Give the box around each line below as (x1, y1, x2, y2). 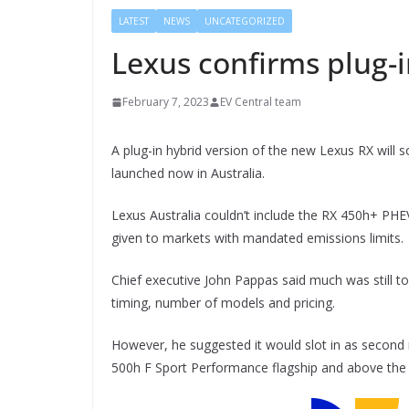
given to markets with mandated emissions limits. (111, 229, 404, 247)
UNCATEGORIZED (204, 15, 285, 28)
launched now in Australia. (111, 164, 265, 183)
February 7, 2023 (122, 94, 209, 110)
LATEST (119, 15, 149, 28)
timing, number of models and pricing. (111, 294, 335, 312)
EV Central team (220, 94, 301, 110)
